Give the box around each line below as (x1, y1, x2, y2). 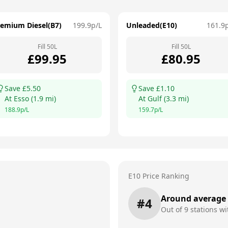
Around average (161, 193, 226, 204)
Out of (161, 205, 184, 214)
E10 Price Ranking (128, 171, 189, 181)
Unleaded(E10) (126, 20, 177, 30)
